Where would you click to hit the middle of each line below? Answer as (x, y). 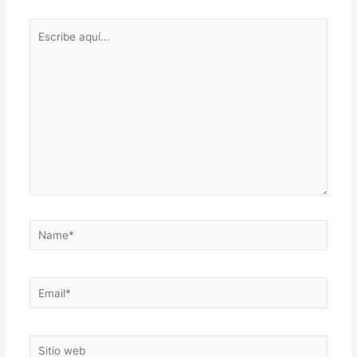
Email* (45, 286)
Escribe (47, 27)
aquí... (44, 47)
